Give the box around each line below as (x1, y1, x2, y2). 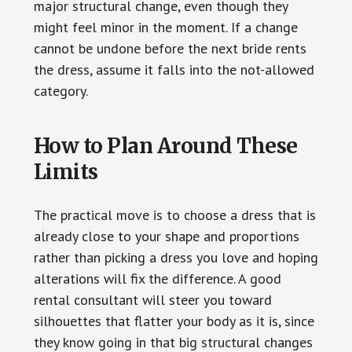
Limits (33, 158, 98, 185)
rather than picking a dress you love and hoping (33, 247, 318, 266)
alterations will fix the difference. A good (33, 269, 281, 288)
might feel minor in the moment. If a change (33, 17, 298, 36)
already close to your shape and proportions (33, 226, 299, 245)
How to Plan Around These (33, 132, 298, 159)
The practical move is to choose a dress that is (33, 205, 316, 224)
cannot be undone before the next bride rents (33, 38, 306, 57)
